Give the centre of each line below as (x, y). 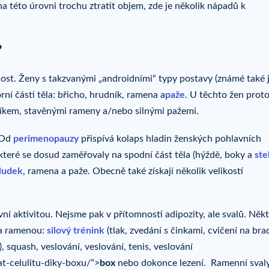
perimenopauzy (46, 138)
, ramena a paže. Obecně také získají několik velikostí (133, 171)
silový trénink (76, 231)
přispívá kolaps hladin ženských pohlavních (170, 138)
